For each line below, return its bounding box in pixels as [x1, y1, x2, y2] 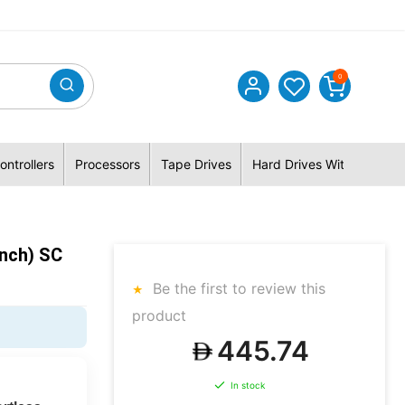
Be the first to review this [148, 279, 325, 297]
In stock [231, 380, 265, 391]
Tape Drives [160, 156, 231, 172]
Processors [74, 156, 140, 172]
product [132, 306, 186, 325]
